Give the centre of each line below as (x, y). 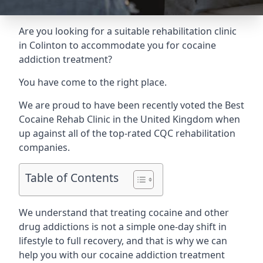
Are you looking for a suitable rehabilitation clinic (128, 31)
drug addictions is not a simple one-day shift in (123, 227)
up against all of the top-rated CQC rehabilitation (127, 133)
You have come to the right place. (93, 82)
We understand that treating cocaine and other (124, 213)
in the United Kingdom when (175, 119)
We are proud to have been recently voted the (122, 105)
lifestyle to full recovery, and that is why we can (123, 241)
